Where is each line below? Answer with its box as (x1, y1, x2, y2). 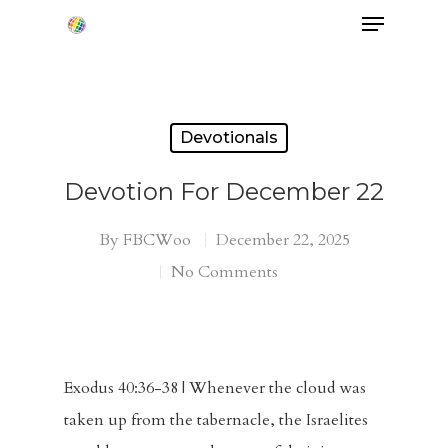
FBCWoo (122, 229, 191, 251)
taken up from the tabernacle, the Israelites (64, 409, 368, 431)
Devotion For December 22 (64, 177, 384, 206)
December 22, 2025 (215, 229, 350, 251)
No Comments (171, 261, 278, 283)
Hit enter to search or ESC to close (88, 112, 292, 131)
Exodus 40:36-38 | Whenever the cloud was (64, 377, 366, 399)
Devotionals (179, 128, 278, 147)
